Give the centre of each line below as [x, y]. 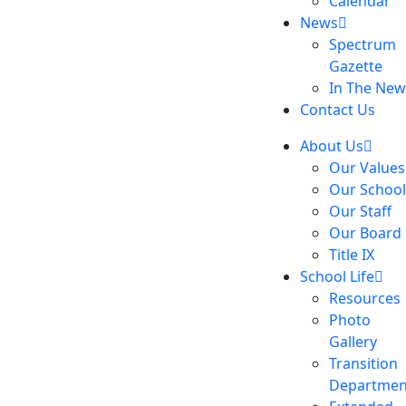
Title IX [351, 255]
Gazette [355, 66]
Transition [363, 363]
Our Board [365, 233]
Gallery [353, 342]
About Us [331, 146]
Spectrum [362, 44]
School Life [337, 276]
